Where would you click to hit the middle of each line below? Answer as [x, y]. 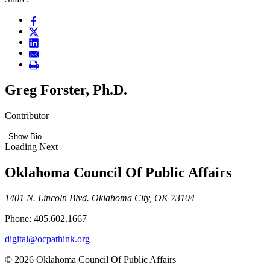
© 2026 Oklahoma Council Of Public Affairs [90, 259]
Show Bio [25, 136]
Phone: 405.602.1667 [46, 218]
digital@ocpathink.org [47, 239]
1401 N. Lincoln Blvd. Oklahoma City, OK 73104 [100, 198]
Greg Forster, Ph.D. [66, 90]
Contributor [27, 115]
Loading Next [31, 146]
